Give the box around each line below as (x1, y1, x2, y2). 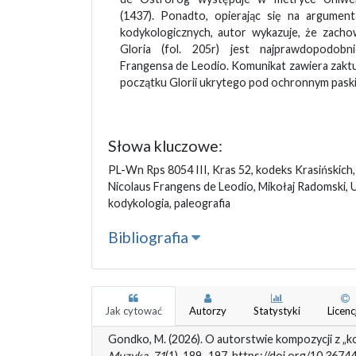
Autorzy (188, 304, 226, 317)
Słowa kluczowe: (107, 136, 222, 155)
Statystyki (253, 304, 300, 317)
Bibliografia (107, 227, 192, 246)
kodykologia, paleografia (107, 195, 230, 210)
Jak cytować (104, 304, 162, 317)
